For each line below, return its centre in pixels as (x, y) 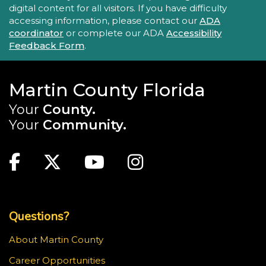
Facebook (64, 161)
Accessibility (194, 33)
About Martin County (56, 239)
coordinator (36, 33)
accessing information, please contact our (104, 20)
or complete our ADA (115, 33)
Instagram (189, 161)
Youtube (142, 161)
